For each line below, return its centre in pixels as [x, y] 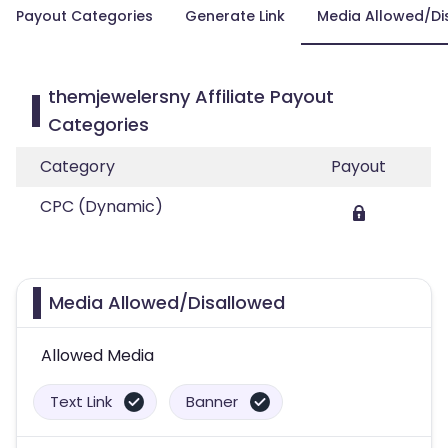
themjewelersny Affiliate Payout [190, 96]
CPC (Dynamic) [101, 206]
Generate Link [235, 16]
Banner [212, 401]
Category [77, 166]
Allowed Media [97, 355]
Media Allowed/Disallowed [167, 302]
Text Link [81, 401]
